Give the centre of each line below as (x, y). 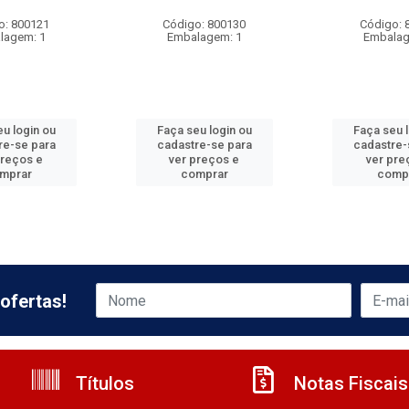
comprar (204, 174)
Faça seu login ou (204, 130)
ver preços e (204, 159)
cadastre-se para (204, 145)
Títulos (103, 383)
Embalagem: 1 (204, 37)
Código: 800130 (204, 24)
